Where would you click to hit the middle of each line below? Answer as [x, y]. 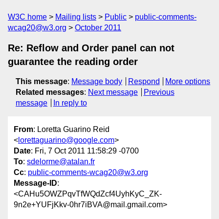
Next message [113, 92]
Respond [144, 81]
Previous [159, 92]
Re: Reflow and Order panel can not [91, 48]
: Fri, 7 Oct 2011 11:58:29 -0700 [85, 151]
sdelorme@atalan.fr [61, 162]
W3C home [27, 17]
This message [42, 81]
